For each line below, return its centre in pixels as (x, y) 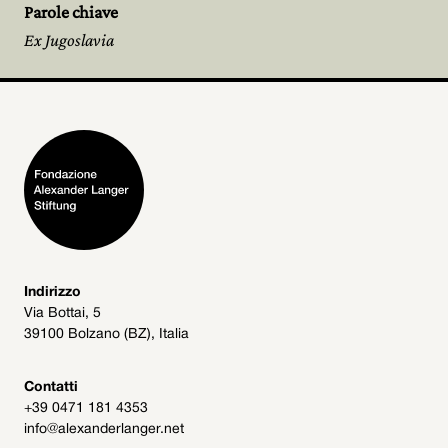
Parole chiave (71, 12)
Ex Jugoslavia (69, 40)
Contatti (51, 387)
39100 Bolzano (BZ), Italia (106, 334)
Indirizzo (52, 292)
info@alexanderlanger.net (104, 429)
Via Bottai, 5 (62, 313)
